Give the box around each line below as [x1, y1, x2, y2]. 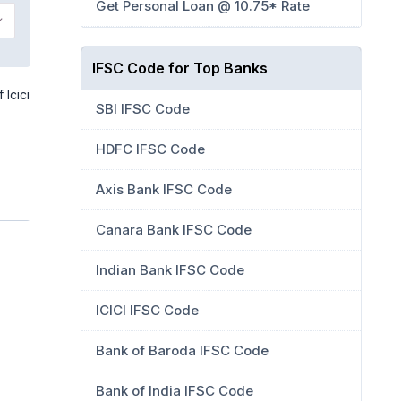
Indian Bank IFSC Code [96, 261, 244, 278]
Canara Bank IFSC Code [96, 221, 252, 238]
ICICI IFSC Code [96, 302, 199, 319]
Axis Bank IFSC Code [96, 181, 232, 198]
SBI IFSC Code [96, 100, 190, 117]
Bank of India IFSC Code [96, 382, 253, 399]
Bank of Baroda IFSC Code [96, 342, 269, 359]
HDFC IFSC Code [96, 141, 205, 158]
